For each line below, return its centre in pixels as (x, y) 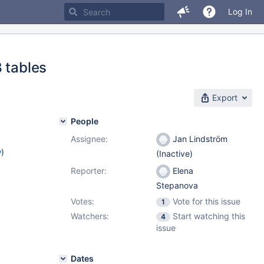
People (85, 121)
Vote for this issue (207, 201)
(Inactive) (174, 154)
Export (225, 98)
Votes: (82, 201)
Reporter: (89, 171)
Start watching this (209, 216)
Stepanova (177, 186)
